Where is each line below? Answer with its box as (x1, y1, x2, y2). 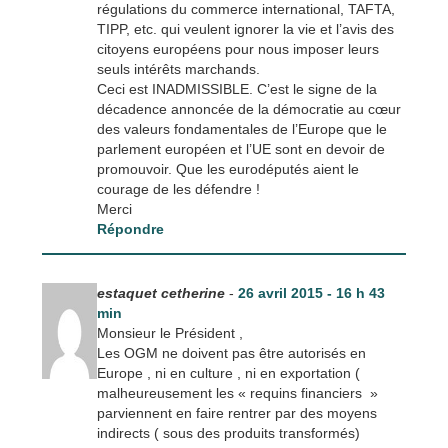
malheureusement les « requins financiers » (96, 384, 378, 401)
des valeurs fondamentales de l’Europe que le (96, 120, 387, 137)
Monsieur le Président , (96, 324, 243, 341)
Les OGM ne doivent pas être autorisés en (96, 344, 366, 361)
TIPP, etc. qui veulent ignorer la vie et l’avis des (96, 20, 394, 37)
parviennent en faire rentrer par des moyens (96, 404, 377, 421)
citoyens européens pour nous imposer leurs (96, 40, 379, 57)
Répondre (96, 220, 164, 237)
